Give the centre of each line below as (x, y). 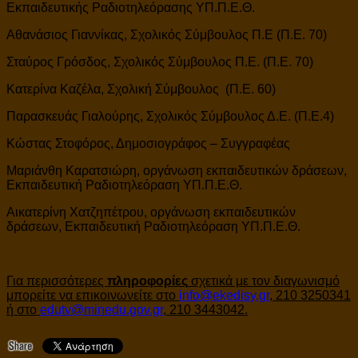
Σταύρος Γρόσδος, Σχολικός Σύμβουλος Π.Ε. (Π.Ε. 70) (160, 62)
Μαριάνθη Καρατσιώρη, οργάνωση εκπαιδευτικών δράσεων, (177, 170)
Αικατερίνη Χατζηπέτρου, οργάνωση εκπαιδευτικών (151, 212)
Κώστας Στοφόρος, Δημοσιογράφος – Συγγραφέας (148, 143)
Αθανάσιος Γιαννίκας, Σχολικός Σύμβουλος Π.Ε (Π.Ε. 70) (167, 34)
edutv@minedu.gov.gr (101, 309)
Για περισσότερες (57, 280)
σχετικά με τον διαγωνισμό (264, 280)
